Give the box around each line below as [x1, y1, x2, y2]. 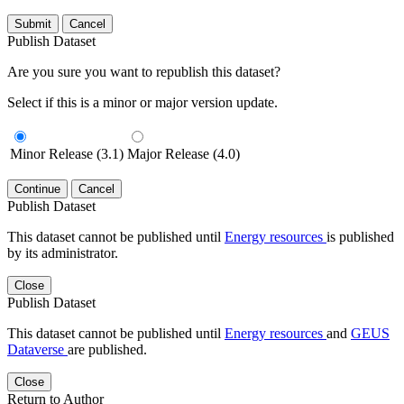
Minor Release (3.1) [10, 145, 124, 161]
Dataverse [7, 341, 68, 357]
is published [326, 228, 394, 244]
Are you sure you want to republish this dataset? [7, 63, 280, 79]
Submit [14, 16, 51, 31]
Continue [14, 181, 60, 196]
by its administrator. [7, 244, 118, 261]
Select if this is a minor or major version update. [7, 94, 278, 110]
